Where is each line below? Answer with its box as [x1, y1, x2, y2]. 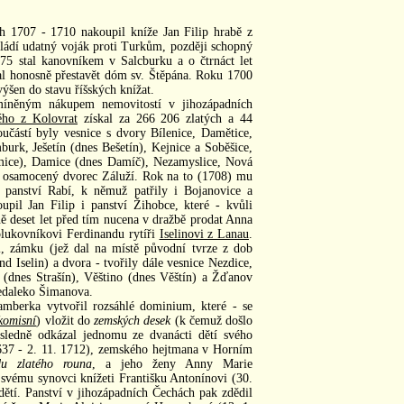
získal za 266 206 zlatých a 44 [78, 111, 253, 125]
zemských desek [94, 313, 171, 327]
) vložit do [36, 313, 95, 327]
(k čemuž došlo [170, 313, 253, 327]
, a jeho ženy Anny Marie [92, 356, 252, 371]
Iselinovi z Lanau [159, 226, 250, 241]
